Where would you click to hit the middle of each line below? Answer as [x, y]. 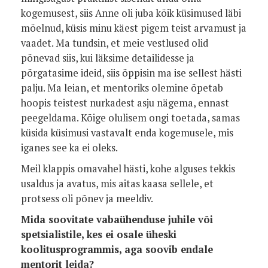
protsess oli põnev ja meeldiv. [87, 199]
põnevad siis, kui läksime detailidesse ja [108, 58]
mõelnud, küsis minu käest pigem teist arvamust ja [134, 28]
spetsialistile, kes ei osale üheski [99, 234]
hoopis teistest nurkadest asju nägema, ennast [125, 103]
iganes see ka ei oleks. [69, 148]
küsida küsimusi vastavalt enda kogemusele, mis [127, 133]
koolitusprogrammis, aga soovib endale [117, 249]
